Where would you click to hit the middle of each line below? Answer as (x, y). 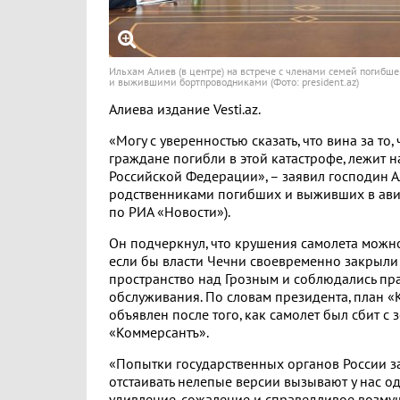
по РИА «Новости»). (170, 212)
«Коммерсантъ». (159, 333)
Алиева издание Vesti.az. (185, 110)
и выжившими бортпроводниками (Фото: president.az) (234, 82)
